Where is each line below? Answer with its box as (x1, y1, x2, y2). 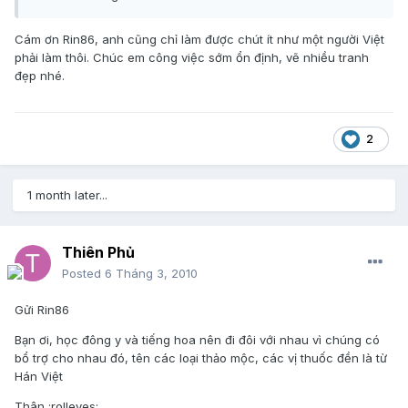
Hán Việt (15, 369, 63, 384)
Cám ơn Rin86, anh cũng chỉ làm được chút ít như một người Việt (15, 32, 384, 47)
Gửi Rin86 (15, 302, 69, 318)
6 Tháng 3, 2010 (105, 266, 198, 281)
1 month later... (27, 188, 107, 203)
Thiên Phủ (62, 243, 135, 262)
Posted (62, 266, 105, 281)
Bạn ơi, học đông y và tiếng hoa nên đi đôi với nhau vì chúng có (15, 332, 380, 348)
